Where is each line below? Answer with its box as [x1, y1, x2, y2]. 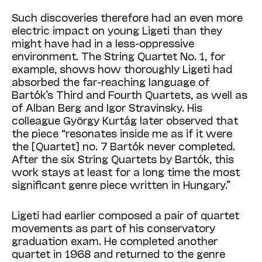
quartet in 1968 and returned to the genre [12, 247, 225, 260]
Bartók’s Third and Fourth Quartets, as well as [12, 88, 247, 101]
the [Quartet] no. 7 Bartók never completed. [12, 139, 235, 153]
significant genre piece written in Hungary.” [12, 178, 230, 191]
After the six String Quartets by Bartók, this [12, 152, 234, 166]
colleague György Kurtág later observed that [12, 113, 238, 127]
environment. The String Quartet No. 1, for [12, 49, 225, 63]
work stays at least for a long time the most [12, 165, 240, 178]
